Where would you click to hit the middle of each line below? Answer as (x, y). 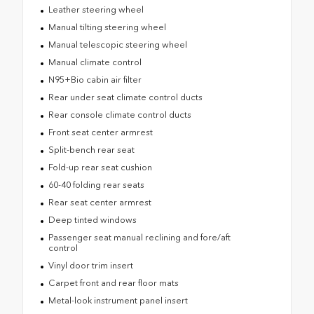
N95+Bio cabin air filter (95, 80)
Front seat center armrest (100, 132)
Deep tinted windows (92, 220)
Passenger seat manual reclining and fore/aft (139, 238)
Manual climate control (95, 62)
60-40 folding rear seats (96, 185)
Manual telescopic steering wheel (117, 45)
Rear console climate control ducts (120, 115)
